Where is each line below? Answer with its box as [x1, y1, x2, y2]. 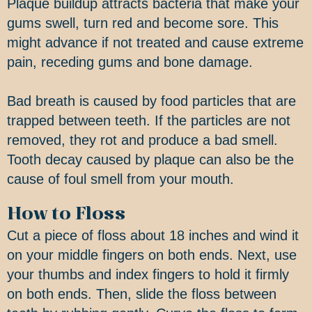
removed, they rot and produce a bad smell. [7, 132, 278, 148]
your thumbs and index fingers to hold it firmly [7, 267, 289, 283]
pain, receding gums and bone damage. [7, 54, 253, 70]
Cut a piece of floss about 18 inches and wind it [7, 228, 299, 244]
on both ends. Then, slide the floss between [7, 286, 276, 302]
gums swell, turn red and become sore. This [7, 15, 279, 31]
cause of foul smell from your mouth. [7, 171, 234, 187]
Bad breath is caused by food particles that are [7, 93, 296, 109]
